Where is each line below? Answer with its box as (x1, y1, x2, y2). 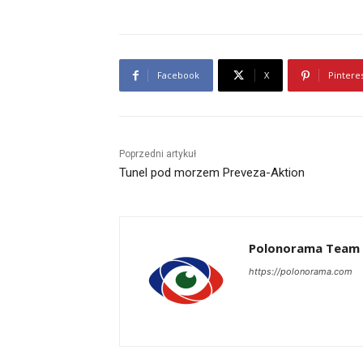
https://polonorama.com (249, 266, 352, 278)
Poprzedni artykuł (119, 148, 196, 160)
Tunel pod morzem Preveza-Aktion (119, 165, 305, 181)
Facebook (157, 69, 199, 82)
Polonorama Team (249, 240, 360, 257)
